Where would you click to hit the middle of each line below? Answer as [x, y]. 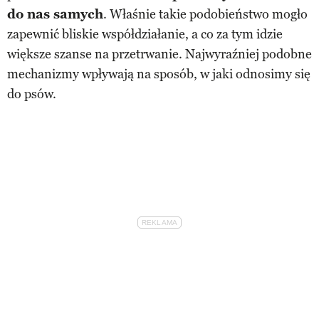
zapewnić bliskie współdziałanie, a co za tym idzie [145, 34]
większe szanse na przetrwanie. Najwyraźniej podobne [159, 54]
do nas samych [55, 14]
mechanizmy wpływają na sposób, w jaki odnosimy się [159, 74]
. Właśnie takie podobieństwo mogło [205, 14]
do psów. [32, 94]
